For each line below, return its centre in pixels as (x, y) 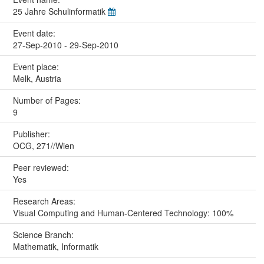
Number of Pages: (48, 100)
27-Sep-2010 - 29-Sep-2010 (65, 44)
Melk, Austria (37, 78)
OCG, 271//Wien (43, 145)
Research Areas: (45, 201)
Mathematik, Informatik (55, 246)
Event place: (37, 66)
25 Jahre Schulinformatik (60, 11)
